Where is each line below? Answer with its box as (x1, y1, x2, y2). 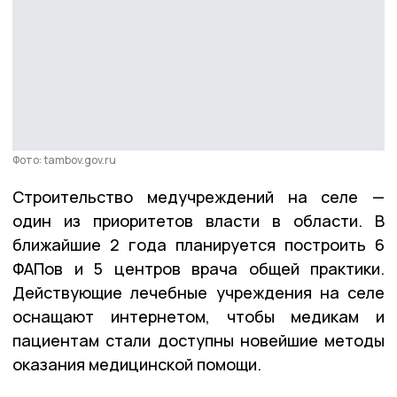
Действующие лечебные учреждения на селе (12, 282, 385, 304)
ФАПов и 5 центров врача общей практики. (12, 258, 385, 280)
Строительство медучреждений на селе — (12, 186, 385, 208)
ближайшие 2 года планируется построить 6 (12, 234, 385, 256)
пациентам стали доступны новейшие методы (12, 330, 385, 352)
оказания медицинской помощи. (12, 354, 265, 376)
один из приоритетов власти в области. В (12, 210, 385, 232)
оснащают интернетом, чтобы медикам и (12, 306, 385, 328)
